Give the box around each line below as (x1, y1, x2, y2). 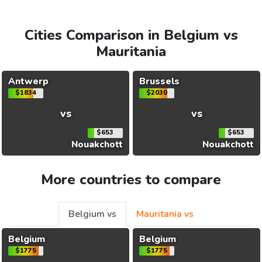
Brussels (139, 75, 180, 88)
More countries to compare (41, 170, 221, 189)
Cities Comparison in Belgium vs (24, 26, 238, 45)
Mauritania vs (136, 208, 194, 221)
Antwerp (8, 75, 49, 88)
